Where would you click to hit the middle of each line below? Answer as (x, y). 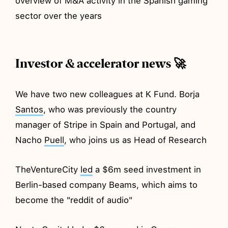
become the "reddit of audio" (74, 200)
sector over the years (59, 16)
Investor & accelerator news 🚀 (101, 63)
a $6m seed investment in (147, 169)
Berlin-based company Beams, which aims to (107, 184)
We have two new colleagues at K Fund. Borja (108, 94)
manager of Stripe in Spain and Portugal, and (106, 124)
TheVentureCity (48, 169)
